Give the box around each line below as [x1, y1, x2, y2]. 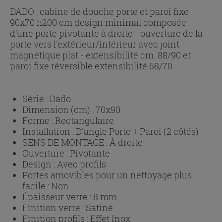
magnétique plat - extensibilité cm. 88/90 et [10, 49, 191, 61]
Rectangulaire [55, 114, 114, 127]
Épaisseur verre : [22, 191, 93, 203]
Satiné [86, 202, 113, 214]
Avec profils [57, 158, 106, 170]
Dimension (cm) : [22, 104, 96, 116]
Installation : [22, 125, 76, 138]
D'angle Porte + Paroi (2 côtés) [76, 125, 199, 138]
